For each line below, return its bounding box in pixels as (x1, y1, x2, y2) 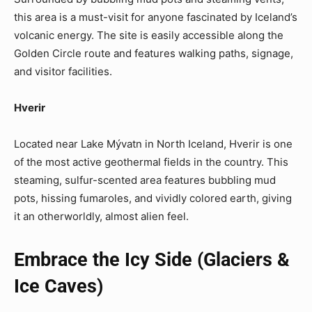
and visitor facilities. (14, 65, 112, 79)
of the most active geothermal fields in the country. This (14, 155, 288, 169)
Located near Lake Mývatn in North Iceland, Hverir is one (14, 137, 292, 151)
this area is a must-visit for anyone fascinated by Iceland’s (14, 10, 297, 24)
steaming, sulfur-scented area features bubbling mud (14, 173, 276, 187)
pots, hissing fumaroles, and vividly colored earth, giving (14, 192, 292, 205)
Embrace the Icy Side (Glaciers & (14, 249, 290, 272)
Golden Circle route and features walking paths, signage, (14, 47, 293, 61)
